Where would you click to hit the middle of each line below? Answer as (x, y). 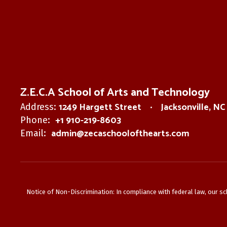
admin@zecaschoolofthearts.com (120, 134)
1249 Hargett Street (100, 107)
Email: (33, 133)
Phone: (35, 120)
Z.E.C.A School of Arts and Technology (115, 92)
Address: (38, 107)
